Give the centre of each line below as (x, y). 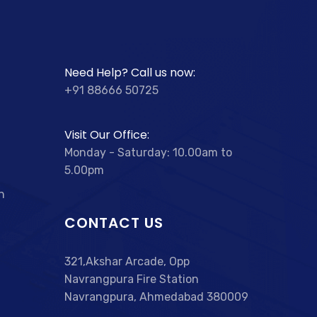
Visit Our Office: (107, 134)
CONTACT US (114, 223)
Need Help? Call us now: (130, 72)
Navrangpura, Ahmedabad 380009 (156, 296)
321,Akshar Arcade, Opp (127, 261)
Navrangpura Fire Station (132, 279)
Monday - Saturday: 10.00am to (148, 152)
